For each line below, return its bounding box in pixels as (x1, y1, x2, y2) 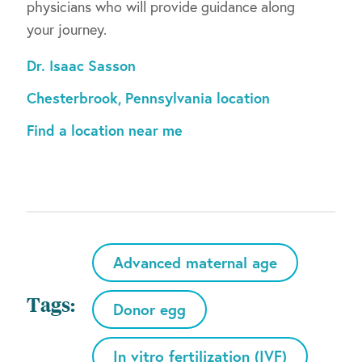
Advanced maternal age (113, 251, 277, 272)
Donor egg (113, 298, 186, 319)
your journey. (27, 19, 107, 39)
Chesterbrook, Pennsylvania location (27, 88, 270, 108)
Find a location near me (27, 120, 183, 141)
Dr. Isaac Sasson (27, 56, 136, 76)
